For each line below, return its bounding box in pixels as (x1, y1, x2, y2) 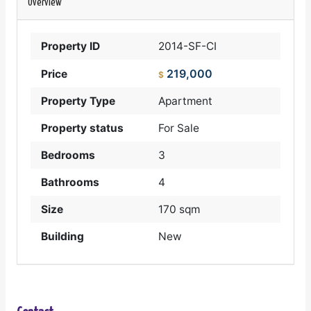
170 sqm (158, 203, 200, 217)
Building (41, 230, 85, 244)
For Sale (158, 121, 199, 135)
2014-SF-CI (158, 40, 217, 53)
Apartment (158, 94, 212, 108)
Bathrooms (41, 176, 100, 190)
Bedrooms (41, 149, 96, 162)
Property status (41, 121, 124, 135)
